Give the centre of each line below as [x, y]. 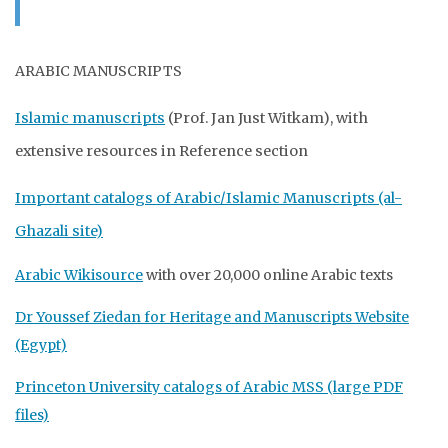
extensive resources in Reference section [161, 151]
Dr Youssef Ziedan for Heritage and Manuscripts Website [212, 317]
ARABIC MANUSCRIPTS [98, 71]
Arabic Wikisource [79, 275]
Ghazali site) [59, 231]
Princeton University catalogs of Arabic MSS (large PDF [209, 387]
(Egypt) [41, 345]
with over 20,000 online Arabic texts [268, 275]
